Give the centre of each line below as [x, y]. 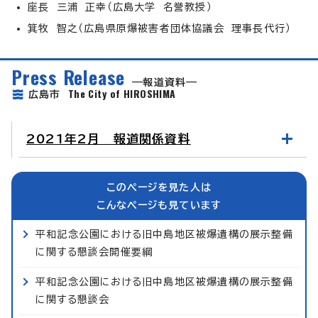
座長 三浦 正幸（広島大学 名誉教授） [120, 7]
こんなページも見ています [159, 205]
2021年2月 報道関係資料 [109, 138]
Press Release [68, 76]
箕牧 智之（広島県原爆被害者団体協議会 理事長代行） [160, 28]
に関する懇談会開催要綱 [94, 252]
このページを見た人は [159, 187]
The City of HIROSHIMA [122, 93]
